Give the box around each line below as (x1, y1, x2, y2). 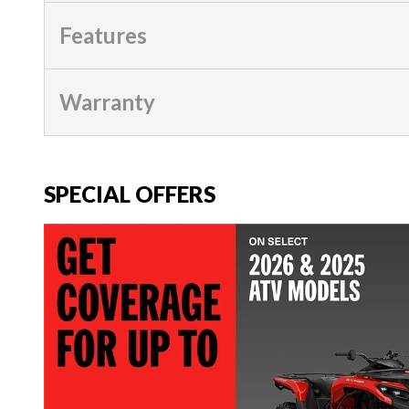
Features (59, 21, 147, 48)
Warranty (59, 88, 155, 115)
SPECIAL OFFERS (44, 180, 215, 207)
